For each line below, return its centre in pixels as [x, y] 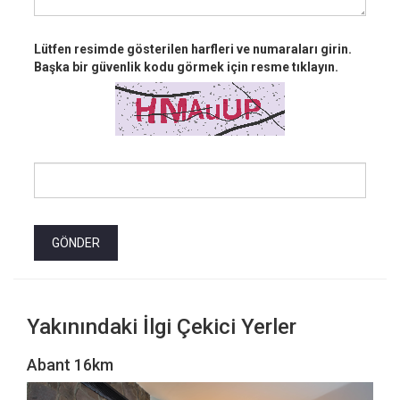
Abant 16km [70, 365]
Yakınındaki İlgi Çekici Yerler [162, 327]
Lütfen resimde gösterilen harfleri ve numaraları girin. [192, 50]
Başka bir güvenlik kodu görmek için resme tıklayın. [186, 67]
